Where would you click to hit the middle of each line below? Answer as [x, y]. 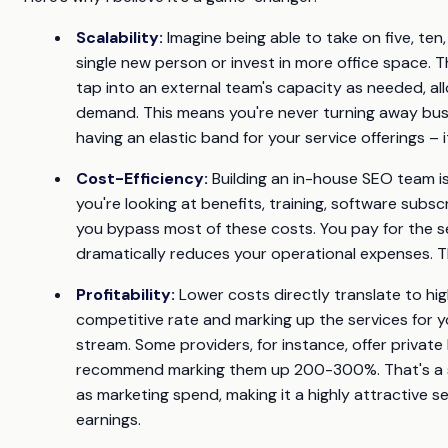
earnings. [108, 419]
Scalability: [119, 37]
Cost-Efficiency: [142, 178]
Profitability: [125, 294]
